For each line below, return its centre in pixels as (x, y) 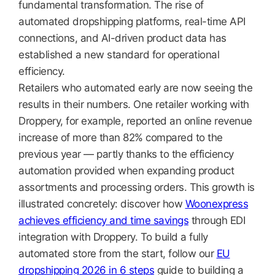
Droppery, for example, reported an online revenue (135, 121)
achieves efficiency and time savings (103, 220)
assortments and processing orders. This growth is (137, 187)
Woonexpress (216, 204)
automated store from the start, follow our (118, 254)
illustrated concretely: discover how (102, 204)
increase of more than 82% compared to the (121, 137)
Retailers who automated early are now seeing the (135, 88)
